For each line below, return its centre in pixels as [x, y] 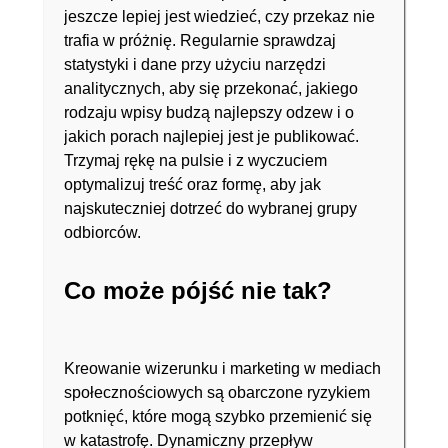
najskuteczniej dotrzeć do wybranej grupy [210, 208]
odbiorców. [102, 232]
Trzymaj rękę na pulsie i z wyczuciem [195, 160]
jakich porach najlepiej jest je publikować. [211, 136]
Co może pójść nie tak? [198, 290]
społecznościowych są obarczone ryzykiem [217, 392]
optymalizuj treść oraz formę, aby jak [192, 184]
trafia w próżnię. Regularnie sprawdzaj [200, 40]
